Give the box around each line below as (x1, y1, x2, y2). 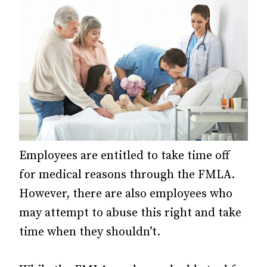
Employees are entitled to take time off (19, 148, 229, 163)
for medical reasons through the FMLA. (19, 167, 235, 182)
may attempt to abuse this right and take (19, 205, 241, 221)
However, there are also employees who (19, 186, 232, 201)
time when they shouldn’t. (19, 224, 160, 240)
